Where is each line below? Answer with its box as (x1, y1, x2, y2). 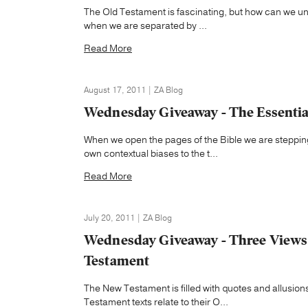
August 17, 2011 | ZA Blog (84, 85, 183, 96)
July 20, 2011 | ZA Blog (84, 212, 172, 223)
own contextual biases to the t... (84, 147, 218, 160)
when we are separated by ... (84, 19, 207, 32)
